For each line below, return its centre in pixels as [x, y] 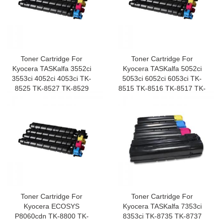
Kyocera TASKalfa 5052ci [162, 69]
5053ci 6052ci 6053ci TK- [162, 79]
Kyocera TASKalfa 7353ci [162, 206]
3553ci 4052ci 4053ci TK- [52, 79]
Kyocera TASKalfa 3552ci [52, 69]
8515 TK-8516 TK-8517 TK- [162, 89]
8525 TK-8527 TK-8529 [52, 89]
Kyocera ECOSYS [52, 206]
